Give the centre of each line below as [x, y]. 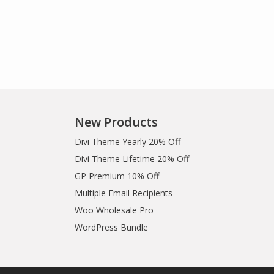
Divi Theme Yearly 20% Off [128, 142]
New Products [116, 122]
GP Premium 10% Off [117, 176]
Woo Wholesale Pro [114, 210]
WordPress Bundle [111, 227]
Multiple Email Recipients [124, 193]
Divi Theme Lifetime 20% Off [132, 159]
